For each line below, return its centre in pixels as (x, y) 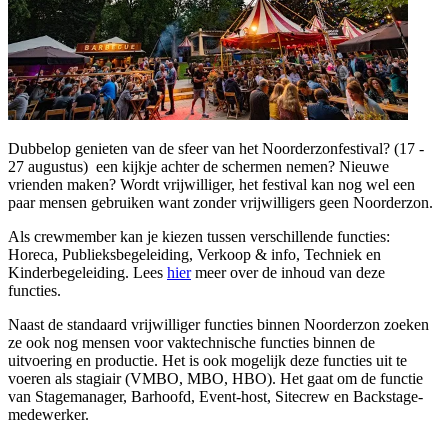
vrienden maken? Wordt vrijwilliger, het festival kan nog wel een (211, 184)
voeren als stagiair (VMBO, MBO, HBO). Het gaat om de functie (215, 378)
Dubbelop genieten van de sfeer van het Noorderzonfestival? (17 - (216, 148)
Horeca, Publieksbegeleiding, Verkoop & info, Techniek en (194, 254)
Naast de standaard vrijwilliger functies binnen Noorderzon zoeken (218, 324)
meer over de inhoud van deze (288, 272)
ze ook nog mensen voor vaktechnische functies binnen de (191, 342)
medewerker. (48, 414)
